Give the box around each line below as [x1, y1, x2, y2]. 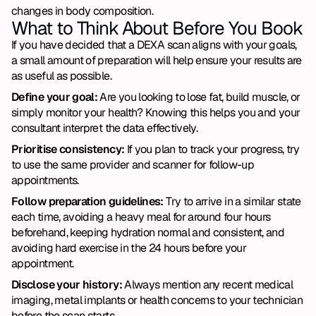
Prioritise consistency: [11, 142, 125, 157]
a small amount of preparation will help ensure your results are [11, 53, 302, 68]
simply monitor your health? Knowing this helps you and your [11, 105, 300, 120]
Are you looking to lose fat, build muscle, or [97, 90, 300, 104]
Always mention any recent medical [121, 277, 293, 292]
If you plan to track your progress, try [124, 142, 300, 157]
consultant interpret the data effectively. [11, 121, 198, 135]
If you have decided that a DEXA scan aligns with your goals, [11, 37, 297, 52]
